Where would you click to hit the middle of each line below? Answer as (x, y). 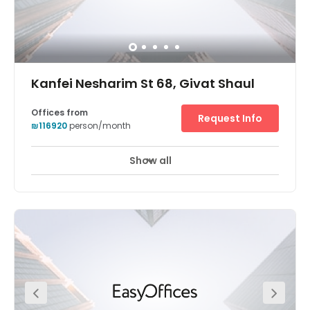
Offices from (60, 112)
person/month (100, 126)
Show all (150, 161)
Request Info (230, 118)
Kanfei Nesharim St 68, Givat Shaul (143, 83)
